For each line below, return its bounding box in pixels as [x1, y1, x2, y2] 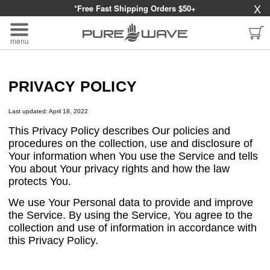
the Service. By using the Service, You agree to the [8, 209, 253, 221]
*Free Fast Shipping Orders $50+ [74, 2, 196, 14]
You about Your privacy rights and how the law [8, 163, 230, 175]
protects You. [8, 175, 71, 187]
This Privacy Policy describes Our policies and [8, 125, 230, 137]
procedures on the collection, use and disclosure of [8, 137, 253, 149]
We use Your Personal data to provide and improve [8, 196, 253, 209]
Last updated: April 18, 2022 [8, 108, 88, 115]
